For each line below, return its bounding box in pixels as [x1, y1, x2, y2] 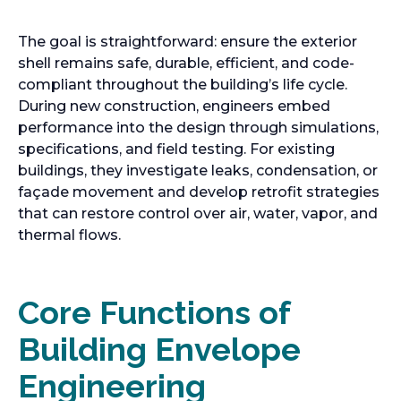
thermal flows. [18, 226, 121, 243]
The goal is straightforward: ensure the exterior [18, 33, 357, 50]
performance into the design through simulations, [18, 119, 379, 136]
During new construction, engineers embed [18, 98, 330, 115]
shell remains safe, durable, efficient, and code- [18, 55, 354, 72]
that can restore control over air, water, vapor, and [18, 205, 378, 222]
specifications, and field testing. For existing [18, 141, 335, 158]
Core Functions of [18, 294, 290, 331]
